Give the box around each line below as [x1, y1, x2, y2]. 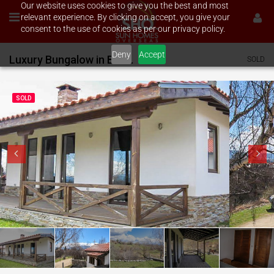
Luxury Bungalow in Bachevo [126, 53, 133, 66]
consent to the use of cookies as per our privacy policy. [20, 24, 225, 34]
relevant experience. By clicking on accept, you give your [20, 12, 230, 22]
